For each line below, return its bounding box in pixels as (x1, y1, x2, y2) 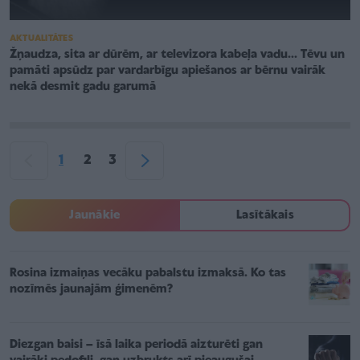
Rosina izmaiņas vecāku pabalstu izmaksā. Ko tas (10, 267, 286, 280)
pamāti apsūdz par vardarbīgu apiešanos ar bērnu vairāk (10, 64, 325, 78)
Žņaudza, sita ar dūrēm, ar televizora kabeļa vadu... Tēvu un (10, 48, 345, 62)
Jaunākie (69, 209, 121, 223)
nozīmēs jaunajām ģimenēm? (10, 283, 173, 297)
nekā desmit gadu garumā (10, 80, 156, 94)
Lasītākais (236, 209, 294, 223)
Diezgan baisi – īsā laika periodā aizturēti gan (10, 338, 263, 352)
